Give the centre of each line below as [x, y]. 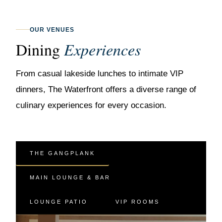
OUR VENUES [52, 29]
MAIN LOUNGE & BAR [70, 177]
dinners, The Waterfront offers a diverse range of [106, 89]
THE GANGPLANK [62, 153]
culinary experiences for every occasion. [91, 105]
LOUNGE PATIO [59, 201]
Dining [40, 49]
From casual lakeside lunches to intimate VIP [100, 73]
